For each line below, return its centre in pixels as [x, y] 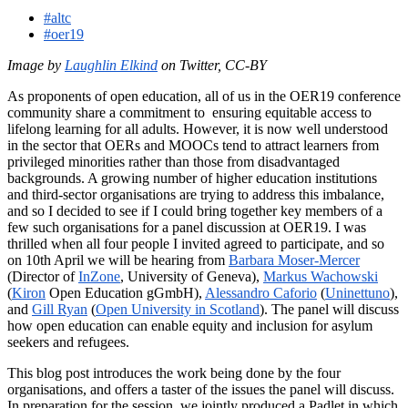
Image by [36, 65]
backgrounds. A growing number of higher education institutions [192, 178]
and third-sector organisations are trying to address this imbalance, [196, 194]
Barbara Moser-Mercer [294, 260]
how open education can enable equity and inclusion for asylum [190, 325]
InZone [99, 276]
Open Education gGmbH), [125, 292]
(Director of [43, 276]
